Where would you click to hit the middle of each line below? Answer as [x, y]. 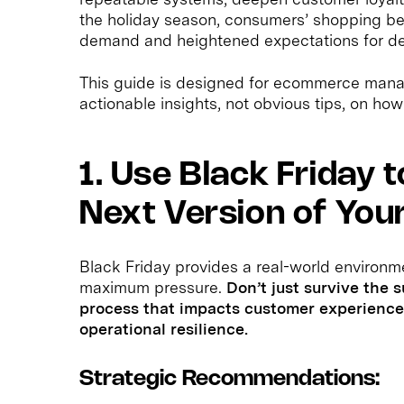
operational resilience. [164, 328]
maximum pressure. [153, 287]
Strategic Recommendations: [230, 379]
